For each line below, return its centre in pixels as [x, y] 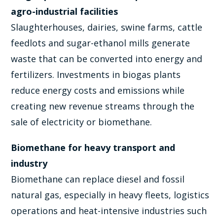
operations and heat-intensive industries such [109, 210]
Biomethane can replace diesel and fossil [98, 179]
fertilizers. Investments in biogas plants [96, 74]
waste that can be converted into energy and [107, 58]
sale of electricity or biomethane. [82, 122]
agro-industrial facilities [65, 11]
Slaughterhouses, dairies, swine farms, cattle [107, 27]
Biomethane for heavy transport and [93, 147]
